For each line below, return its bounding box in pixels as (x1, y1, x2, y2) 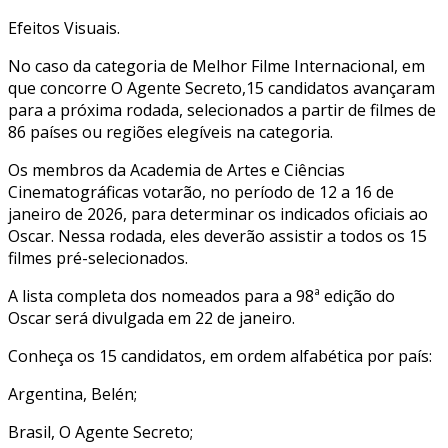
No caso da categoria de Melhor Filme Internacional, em (8, 54, 425, 77)
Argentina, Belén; (8, 382, 137, 405)
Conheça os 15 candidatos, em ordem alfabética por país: (8, 344, 432, 367)
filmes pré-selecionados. (8, 246, 188, 269)
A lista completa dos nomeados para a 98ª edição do (8, 284, 395, 307)
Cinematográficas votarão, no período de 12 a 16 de (8, 180, 394, 203)
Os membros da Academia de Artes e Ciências (8, 158, 345, 181)
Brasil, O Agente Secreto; (8, 420, 193, 443)
